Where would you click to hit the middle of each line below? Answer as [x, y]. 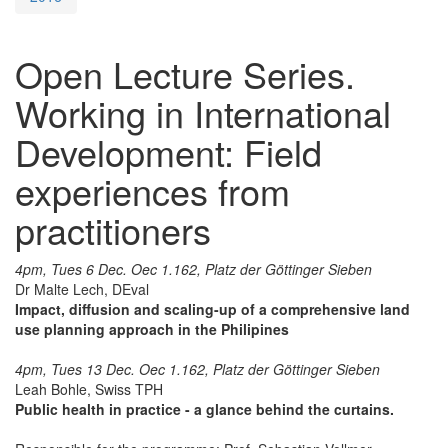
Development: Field [168, 151]
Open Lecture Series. [185, 73]
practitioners [113, 229]
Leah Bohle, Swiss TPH [89, 388]
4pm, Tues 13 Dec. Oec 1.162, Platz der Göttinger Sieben [197, 368]
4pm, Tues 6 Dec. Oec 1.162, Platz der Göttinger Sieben [193, 268]
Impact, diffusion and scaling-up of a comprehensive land [212, 308]
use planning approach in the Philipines [152, 328]
